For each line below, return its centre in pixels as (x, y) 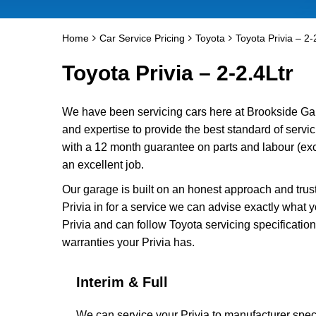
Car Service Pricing (142, 38)
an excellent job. (103, 165)
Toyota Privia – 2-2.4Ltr (178, 73)
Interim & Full (122, 282)
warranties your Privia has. (128, 242)
